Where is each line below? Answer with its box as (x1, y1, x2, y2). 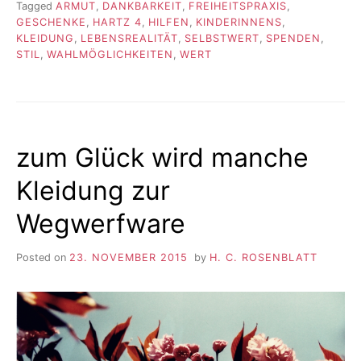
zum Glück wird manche (16, 141, 309, 173)
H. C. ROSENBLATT (209, 251, 317, 264)
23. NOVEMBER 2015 (69, 251, 188, 264)
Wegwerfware (16, 207, 185, 239)
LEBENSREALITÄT (81, 31, 178, 44)
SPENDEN (266, 31, 321, 44)
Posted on (16, 251, 69, 264)
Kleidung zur (16, 174, 170, 206)
